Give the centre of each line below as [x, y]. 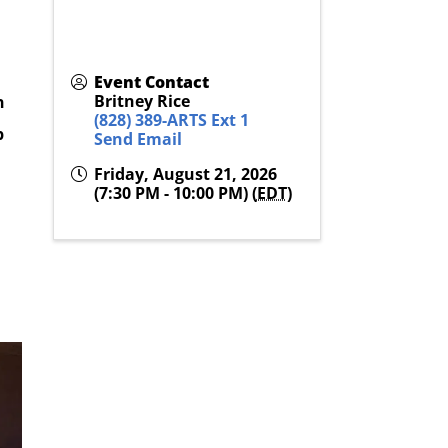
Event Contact [151, 82]
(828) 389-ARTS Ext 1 [171, 120]
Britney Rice [141, 101]
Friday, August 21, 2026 [185, 174]
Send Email [137, 139]
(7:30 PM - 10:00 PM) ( [175, 193]
